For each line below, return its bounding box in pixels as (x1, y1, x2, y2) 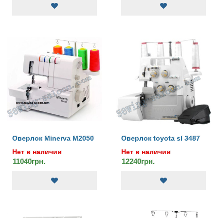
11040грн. (13, 157, 45, 165)
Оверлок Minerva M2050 (12, 134, 94, 142)
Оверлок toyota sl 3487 (121, 134, 200, 142)
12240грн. (122, 157, 155, 165)
